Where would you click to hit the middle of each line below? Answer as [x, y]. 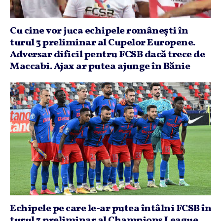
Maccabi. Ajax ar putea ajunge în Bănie [100, 66]
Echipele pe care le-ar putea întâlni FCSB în [110, 209]
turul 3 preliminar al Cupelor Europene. [103, 43]
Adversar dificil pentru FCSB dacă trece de [107, 55]
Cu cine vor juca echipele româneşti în [99, 31]
